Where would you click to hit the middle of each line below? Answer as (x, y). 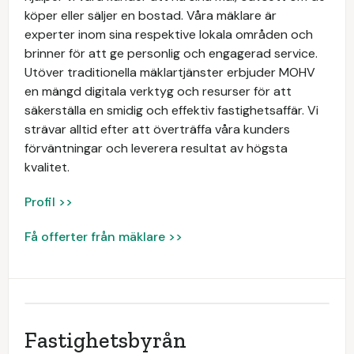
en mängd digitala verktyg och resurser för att (158, 91)
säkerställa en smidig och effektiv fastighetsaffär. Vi (171, 110)
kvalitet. (47, 167)
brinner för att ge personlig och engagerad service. (171, 53)
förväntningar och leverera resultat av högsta (156, 148)
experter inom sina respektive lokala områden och (169, 34)
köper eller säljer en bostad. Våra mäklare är (151, 15)
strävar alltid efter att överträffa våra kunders (157, 129)
